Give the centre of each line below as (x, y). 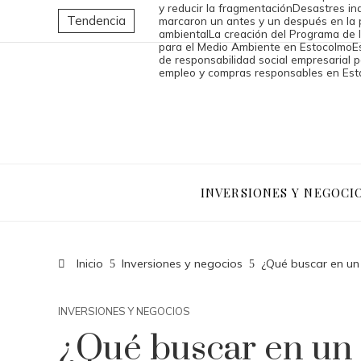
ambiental (184, 33)
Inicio (88, 263)
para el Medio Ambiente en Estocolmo (255, 46)
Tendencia (96, 21)
